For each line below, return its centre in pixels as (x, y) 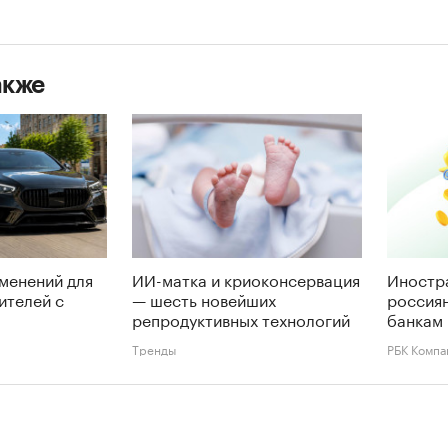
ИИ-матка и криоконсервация (246, 278)
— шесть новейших (204, 298)
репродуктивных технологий (241, 318)
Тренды (154, 348)
